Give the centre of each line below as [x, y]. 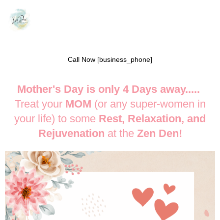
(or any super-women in [148, 104]
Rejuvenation [71, 133]
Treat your [38, 104]
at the [121, 133]
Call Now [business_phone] [110, 59]
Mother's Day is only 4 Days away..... [110, 89]
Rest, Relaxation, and [152, 119]
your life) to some [56, 119]
